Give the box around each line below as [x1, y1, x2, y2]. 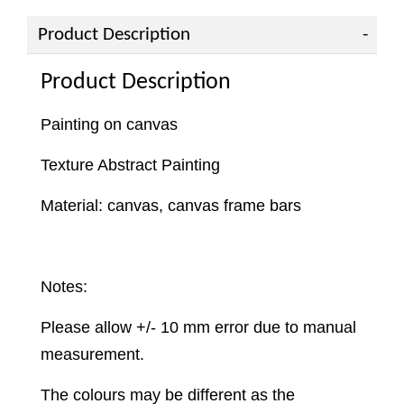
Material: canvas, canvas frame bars [41, 197, 301, 216]
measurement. [41, 345, 144, 364]
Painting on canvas [41, 115, 178, 134]
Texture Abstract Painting [41, 156, 220, 175]
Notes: [41, 278, 87, 297]
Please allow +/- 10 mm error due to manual [41, 318, 356, 337]
